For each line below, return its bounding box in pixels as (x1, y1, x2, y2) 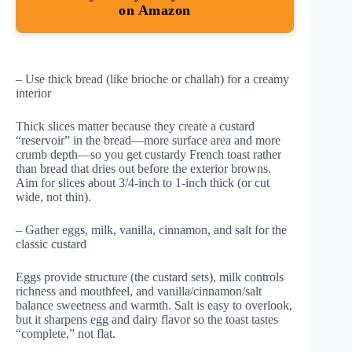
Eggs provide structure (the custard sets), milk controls (16, 269, 284, 284)
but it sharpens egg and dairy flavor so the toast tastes (16, 312, 278, 326)
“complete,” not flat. (16, 326, 115, 340)
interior (16, 86, 51, 100)
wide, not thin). (16, 189, 91, 203)
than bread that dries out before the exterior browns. (16, 161, 271, 175)
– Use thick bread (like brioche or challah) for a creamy (16, 71, 289, 86)
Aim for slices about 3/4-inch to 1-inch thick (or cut (16, 175, 269, 189)
